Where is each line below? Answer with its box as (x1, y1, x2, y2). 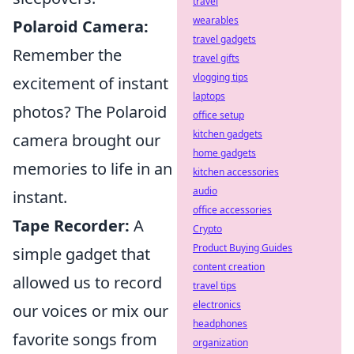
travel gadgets (193, 32, 256, 46)
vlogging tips (193, 70, 248, 84)
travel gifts (193, 51, 239, 65)
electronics (193, 298, 241, 311)
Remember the (13, 44, 122, 66)
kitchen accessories (193, 165, 279, 179)
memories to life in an (13, 158, 172, 179)
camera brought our (13, 130, 160, 151)
